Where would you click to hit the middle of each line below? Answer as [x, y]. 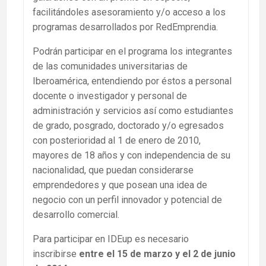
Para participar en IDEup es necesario [111, 239]
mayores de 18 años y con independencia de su [132, 155]
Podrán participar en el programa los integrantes [132, 51]
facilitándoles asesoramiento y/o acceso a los [129, 12]
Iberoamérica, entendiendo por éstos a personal [132, 81]
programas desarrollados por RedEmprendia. [125, 27]
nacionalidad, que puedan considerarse [113, 170]
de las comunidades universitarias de [110, 66]
